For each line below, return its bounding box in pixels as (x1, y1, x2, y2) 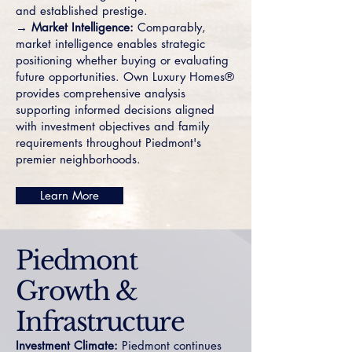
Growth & (16, 275, 137, 307)
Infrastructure (16, 306, 185, 338)
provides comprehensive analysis (16, 86, 185, 101)
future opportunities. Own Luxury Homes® (16, 69, 234, 84)
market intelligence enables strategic (16, 36, 205, 51)
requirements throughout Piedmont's (16, 135, 201, 150)
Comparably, (134, 20, 206, 35)
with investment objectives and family (16, 119, 209, 134)
